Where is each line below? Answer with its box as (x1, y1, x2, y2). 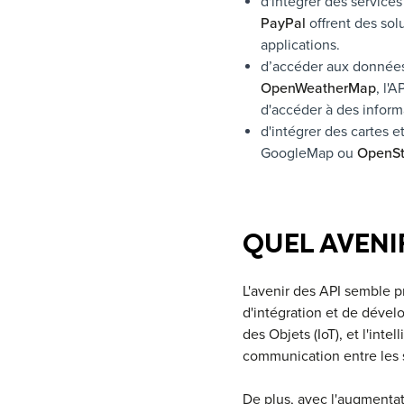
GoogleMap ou (260, 143, 357, 162)
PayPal (260, 14, 306, 32)
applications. (260, 35, 340, 54)
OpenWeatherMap (260, 78, 376, 97)
